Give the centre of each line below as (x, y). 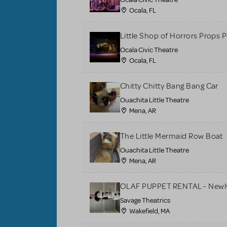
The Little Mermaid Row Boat (172, 136)
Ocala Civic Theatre (149, 50)
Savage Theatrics (145, 200)
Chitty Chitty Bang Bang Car (169, 86)
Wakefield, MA (149, 211)
